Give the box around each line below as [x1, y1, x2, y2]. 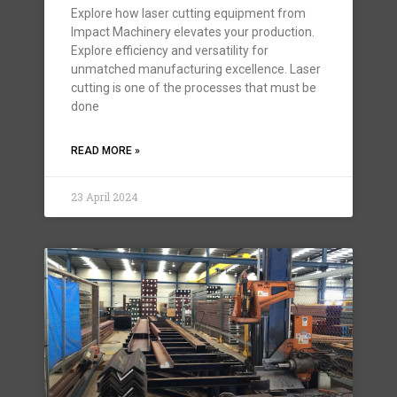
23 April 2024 [71, 190, 138, 204]
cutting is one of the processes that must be [71, 81, 316, 95]
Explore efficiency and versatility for [71, 43, 269, 58]
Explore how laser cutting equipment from [71, 6, 306, 20]
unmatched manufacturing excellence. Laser [71, 62, 321, 76]
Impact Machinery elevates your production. [71, 25, 315, 39]
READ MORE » [71, 144, 140, 157]
